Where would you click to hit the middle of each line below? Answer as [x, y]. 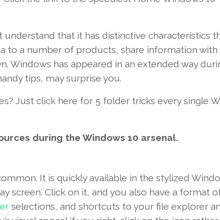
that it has [78, 36]
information [172, 50]
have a [163, 192]
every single [183, 101]
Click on [62, 192]
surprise [83, 78]
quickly [72, 178]
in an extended [147, 64]
